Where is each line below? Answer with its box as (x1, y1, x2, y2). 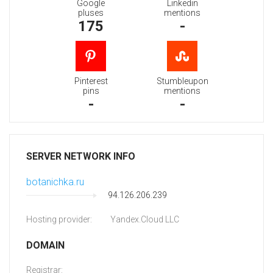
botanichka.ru (26, 176, 84, 188)
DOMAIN (26, 239, 65, 252)
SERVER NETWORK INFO (26, 151, 135, 163)
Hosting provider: (26, 214, 92, 225)
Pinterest (74, 76, 108, 87)
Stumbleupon (156, 76, 208, 87)
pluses (78, 8, 104, 18)
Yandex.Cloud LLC (110, 214, 179, 225)
